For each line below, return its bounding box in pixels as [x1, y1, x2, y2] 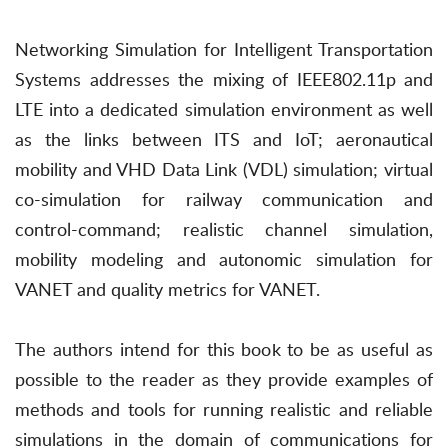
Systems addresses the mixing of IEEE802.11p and [15, 67, 433, 92]
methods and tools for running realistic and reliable [15, 397, 433, 422]
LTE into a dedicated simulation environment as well [15, 97, 433, 122]
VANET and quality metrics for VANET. [15, 277, 320, 302]
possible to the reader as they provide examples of [15, 367, 433, 392]
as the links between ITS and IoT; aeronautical [15, 127, 433, 152]
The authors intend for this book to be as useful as [15, 337, 433, 362]
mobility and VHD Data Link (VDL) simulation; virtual [15, 157, 433, 182]
